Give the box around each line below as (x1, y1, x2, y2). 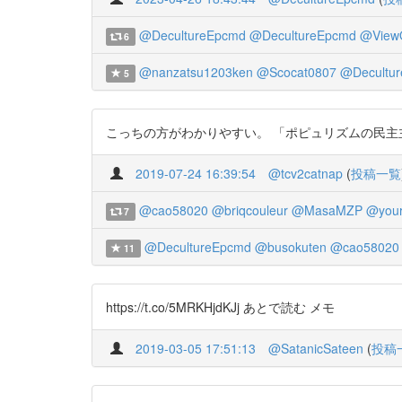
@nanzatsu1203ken (138, 63, 253, 81)
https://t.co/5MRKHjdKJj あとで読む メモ (106, 298, 335, 316)
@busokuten (254, 238, 327, 256)
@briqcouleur (211, 201, 288, 219)
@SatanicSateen (268, 339, 363, 357)
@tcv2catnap (268, 164, 343, 182)
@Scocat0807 (256, 63, 336, 81)
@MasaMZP (291, 201, 363, 219)
